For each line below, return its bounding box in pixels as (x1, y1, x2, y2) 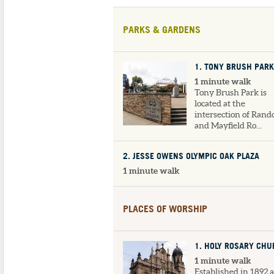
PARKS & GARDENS (123, 23, 201, 36)
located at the (194, 98, 245, 109)
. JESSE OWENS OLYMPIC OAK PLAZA (128, 150, 259, 162)
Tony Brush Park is (194, 87, 267, 98)
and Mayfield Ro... (194, 120, 262, 131)
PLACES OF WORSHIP (123, 202, 207, 215)
